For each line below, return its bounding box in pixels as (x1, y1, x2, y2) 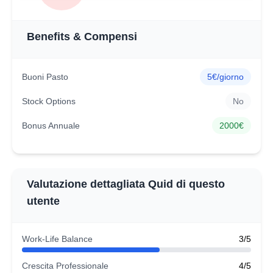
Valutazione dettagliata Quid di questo (27, 178, 225, 190)
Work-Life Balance (22, 234, 93, 244)
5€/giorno (207, 72, 244, 82)
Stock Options (22, 96, 76, 106)
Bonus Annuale (22, 121, 80, 130)
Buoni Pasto (22, 72, 68, 82)
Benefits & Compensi (27, 30, 137, 43)
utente (27, 195, 60, 207)
